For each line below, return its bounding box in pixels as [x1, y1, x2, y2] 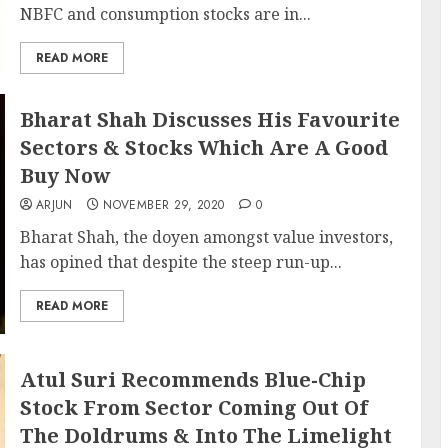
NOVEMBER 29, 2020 [103, 196, 225, 214]
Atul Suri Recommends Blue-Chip [19, 366, 366, 393]
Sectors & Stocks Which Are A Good [19, 134, 388, 161]
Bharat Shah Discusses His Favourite [19, 106, 400, 133]
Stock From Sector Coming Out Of [19, 394, 368, 421]
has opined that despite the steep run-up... [19, 251, 342, 273]
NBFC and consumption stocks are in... [19, 3, 311, 25]
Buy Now [19, 162, 111, 189]
